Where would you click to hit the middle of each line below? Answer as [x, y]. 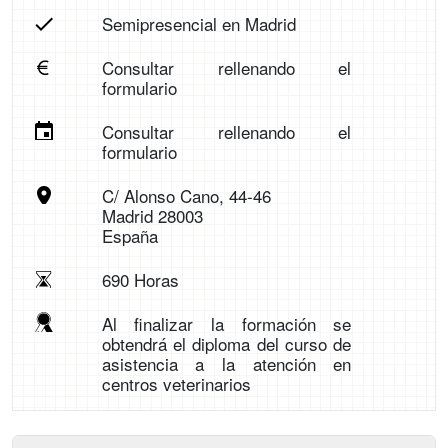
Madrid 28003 [152, 216]
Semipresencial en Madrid [198, 24]
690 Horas [140, 280]
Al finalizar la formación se [226, 324]
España [129, 236]
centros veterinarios [176, 384]
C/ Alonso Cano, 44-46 [186, 196]
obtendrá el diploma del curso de [226, 344]
